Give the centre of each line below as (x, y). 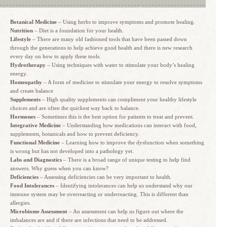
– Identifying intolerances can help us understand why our (123, 185)
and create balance (32, 91)
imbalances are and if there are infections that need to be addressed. (89, 220)
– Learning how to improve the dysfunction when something (132, 142)
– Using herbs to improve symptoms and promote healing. (126, 22)
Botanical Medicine (33, 22)
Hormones (23, 117)
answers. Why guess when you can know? (59, 168)
